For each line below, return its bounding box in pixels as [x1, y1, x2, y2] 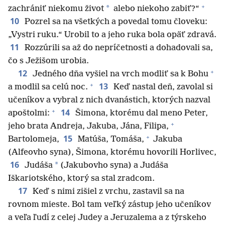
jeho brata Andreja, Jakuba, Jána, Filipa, [8, 122, 169, 132]
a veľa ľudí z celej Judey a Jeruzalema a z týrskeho [8, 213, 206, 223]
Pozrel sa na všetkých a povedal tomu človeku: [23, 17, 207, 27]
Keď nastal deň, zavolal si [111, 82, 213, 92]
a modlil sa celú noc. [8, 82, 88, 92]
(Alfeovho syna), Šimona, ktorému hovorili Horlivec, [8, 148, 216, 158]
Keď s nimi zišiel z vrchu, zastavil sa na [31, 187, 184, 197]
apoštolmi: [8, 108, 50, 119]
